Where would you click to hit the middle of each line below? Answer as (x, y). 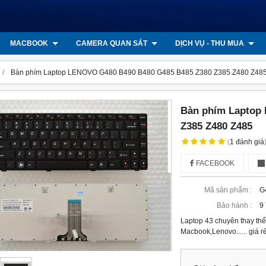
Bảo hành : (235, 205)
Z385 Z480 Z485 (217, 126)
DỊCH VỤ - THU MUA (210, 43)
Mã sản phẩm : (228, 190)
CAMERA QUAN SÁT (113, 43)
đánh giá (250, 142)
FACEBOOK (215, 163)
